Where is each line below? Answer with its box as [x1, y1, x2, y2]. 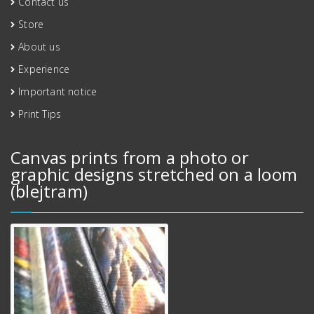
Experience [18, 62, 70, 76]
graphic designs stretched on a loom [11, 162, 298, 186]
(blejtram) [11, 179, 88, 203]
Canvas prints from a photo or [11, 145, 249, 169]
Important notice [18, 84, 97, 98]
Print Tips [18, 107, 62, 121]
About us [18, 39, 60, 53]
